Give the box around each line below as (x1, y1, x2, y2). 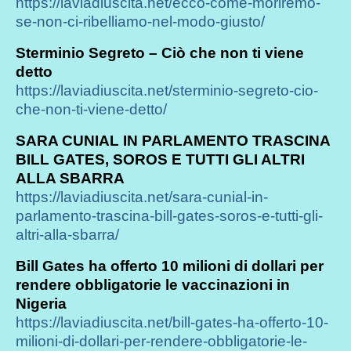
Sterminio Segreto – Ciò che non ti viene (16, 44, 304, 61)
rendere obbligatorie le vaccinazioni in (16, 276, 290, 293)
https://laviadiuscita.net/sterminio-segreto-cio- (16, 81, 318, 99)
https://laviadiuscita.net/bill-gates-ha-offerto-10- (16, 313, 328, 331)
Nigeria (16, 295, 67, 312)
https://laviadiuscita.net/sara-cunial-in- (16, 188, 268, 205)
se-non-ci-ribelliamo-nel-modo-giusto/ (16, 13, 265, 30)
